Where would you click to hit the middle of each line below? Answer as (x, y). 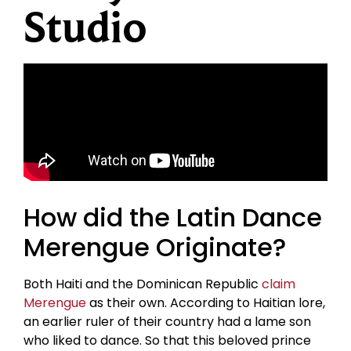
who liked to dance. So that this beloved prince (167, 340)
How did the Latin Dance (173, 217)
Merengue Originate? (155, 247)
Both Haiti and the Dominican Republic (143, 284)
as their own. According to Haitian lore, (206, 302)
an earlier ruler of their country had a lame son (167, 321)
